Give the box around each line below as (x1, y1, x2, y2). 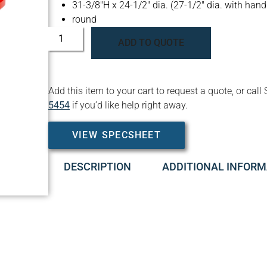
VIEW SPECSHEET (72, 129, 161, 141)
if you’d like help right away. (72, 100, 188, 111)
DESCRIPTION (63, 160, 131, 173)
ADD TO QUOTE (118, 37, 185, 49)
